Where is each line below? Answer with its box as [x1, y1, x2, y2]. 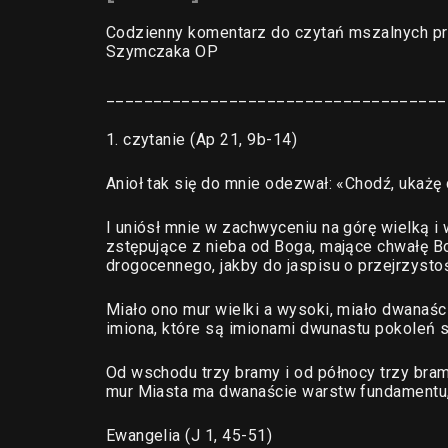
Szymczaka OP [105, 42, 219, 61]
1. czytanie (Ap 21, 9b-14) [105, 130, 298, 149]
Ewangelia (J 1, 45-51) [105, 426, 273, 445]
